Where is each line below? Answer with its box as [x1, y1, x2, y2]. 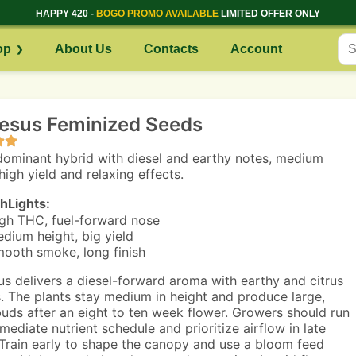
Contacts [143, 42, 199, 56]
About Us [54, 42, 112, 56]
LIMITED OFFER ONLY [219, 8, 320, 19]
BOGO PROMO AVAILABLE [96, 8, 219, 19]
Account [230, 42, 282, 56]
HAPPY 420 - [36, 8, 96, 19]
